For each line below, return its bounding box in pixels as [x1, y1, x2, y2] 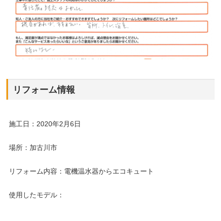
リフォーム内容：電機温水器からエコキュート [9, 167, 154, 175]
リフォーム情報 [13, 84, 75, 95]
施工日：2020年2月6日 [9, 119, 81, 128]
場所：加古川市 [9, 143, 58, 151]
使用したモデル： [9, 190, 65, 199]
